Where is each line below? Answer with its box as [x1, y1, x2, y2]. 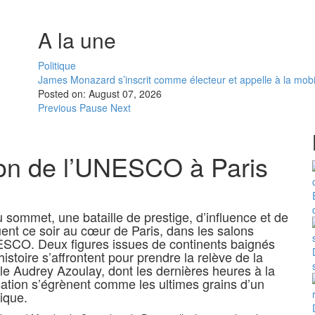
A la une [38, 25, 116, 55]
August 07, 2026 [89, 86, 162, 101]
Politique [38, 58, 76, 72]
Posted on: [38, 86, 89, 101]
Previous [38, 101, 77, 115]
